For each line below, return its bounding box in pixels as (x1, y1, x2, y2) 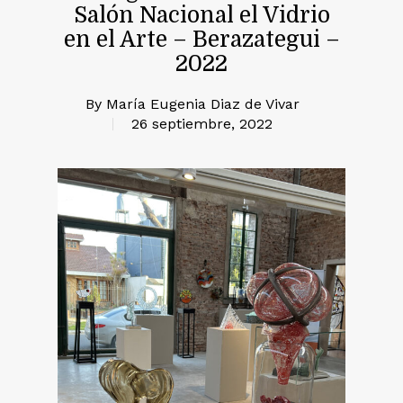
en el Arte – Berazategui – (63, 27, 340, 52)
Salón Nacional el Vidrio (73, 3, 330, 28)
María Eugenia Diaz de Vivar (106, 95, 300, 112)
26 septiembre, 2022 (131, 115, 273, 132)
